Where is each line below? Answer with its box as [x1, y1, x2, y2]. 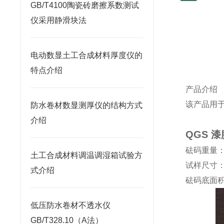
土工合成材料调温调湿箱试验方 [30, 151, 142, 159]
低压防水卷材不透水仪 [30, 201, 110, 209]
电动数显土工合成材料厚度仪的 [30, 51, 142, 59]
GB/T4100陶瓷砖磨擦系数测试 [30, 1, 139, 9]
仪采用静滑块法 [30, 16, 86, 24]
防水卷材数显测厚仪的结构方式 [30, 101, 142, 109]
